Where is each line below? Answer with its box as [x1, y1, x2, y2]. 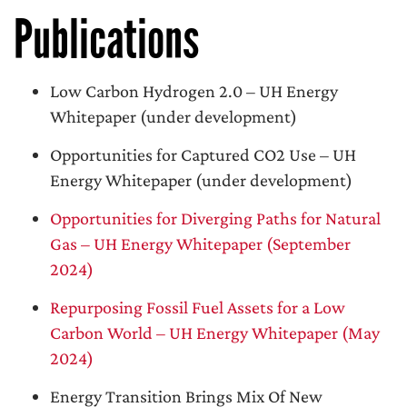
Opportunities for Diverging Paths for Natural [50, 208, 381, 228]
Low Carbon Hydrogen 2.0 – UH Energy [50, 81, 338, 101]
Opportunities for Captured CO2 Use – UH [50, 144, 356, 164]
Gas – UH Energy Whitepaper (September [50, 233, 351, 253]
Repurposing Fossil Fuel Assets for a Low [50, 297, 345, 317]
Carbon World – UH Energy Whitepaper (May [50, 323, 380, 342]
